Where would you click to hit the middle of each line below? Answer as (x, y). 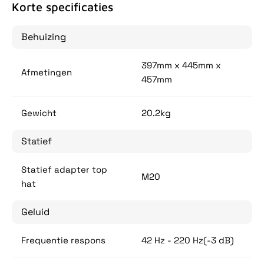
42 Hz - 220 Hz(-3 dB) (188, 240)
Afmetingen (47, 72)
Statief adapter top (64, 170)
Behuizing (44, 37)
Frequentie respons (63, 240)
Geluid (35, 212)
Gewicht (39, 113)
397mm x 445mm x (181, 65)
